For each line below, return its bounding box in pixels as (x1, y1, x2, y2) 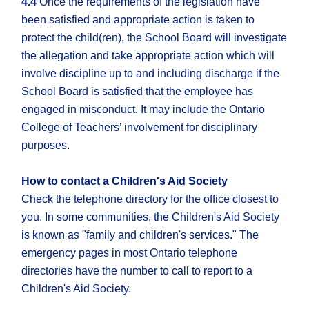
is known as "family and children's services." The (21, 229, 259, 241)
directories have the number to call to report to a (21, 265, 253, 277)
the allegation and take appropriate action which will (21, 50, 275, 62)
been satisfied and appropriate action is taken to (21, 14, 255, 26)
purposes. (21, 139, 70, 152)
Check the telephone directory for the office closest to (21, 193, 279, 206)
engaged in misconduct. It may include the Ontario (21, 103, 266, 116)
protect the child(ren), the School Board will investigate (21, 32, 288, 44)
